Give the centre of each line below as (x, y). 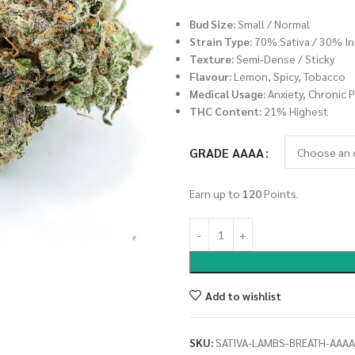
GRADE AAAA (227, 152)
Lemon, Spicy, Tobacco (288, 76)
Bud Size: (212, 24)
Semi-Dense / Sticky (284, 59)
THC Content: (225, 111)
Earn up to (216, 193)
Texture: (212, 59)
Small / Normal (273, 24)
